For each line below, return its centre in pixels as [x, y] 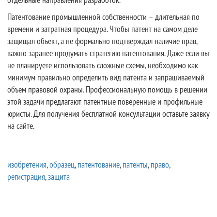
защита [59, 177]
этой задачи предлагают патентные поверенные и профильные [105, 101]
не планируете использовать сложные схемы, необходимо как [103, 65]
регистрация [26, 177]
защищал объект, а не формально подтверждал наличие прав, [102, 41]
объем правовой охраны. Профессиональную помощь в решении [107, 89]
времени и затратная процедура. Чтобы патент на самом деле [102, 29]
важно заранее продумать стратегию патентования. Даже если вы [108, 53]
